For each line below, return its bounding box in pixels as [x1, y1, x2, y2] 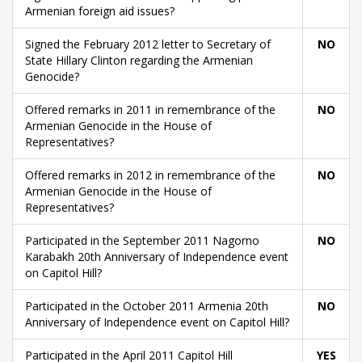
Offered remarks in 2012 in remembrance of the [25, 167, 276, 183]
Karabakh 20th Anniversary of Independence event [25, 249, 288, 264]
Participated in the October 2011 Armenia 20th [25, 298, 268, 314]
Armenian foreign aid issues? [25, 3, 175, 19]
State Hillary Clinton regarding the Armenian [25, 53, 253, 68]
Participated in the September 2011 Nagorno [25, 233, 259, 248]
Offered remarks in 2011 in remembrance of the [25, 102, 276, 117]
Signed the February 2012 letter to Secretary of [25, 36, 271, 52]
